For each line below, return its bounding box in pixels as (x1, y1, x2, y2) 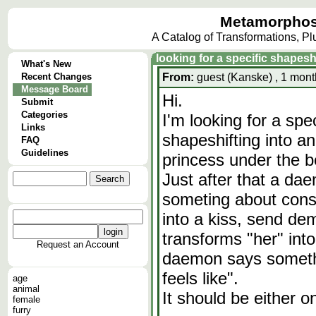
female (13, 294, 40, 305)
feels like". (162, 269, 238, 288)
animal (13, 284, 39, 294)
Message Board (21, 84, 88, 95)
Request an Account (37, 239, 119, 250)
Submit (21, 97, 53, 107)
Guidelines (21, 147, 68, 158)
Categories (21, 109, 68, 120)
